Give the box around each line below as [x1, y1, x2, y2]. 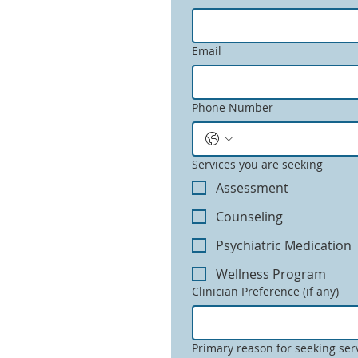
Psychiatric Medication [216, 237, 352, 254]
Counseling [216, 208, 283, 225]
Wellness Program [216, 265, 326, 283]
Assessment [216, 179, 288, 197]
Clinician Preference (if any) [192, 284, 339, 299]
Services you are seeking [192, 157, 323, 172]
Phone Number [192, 100, 273, 115]
